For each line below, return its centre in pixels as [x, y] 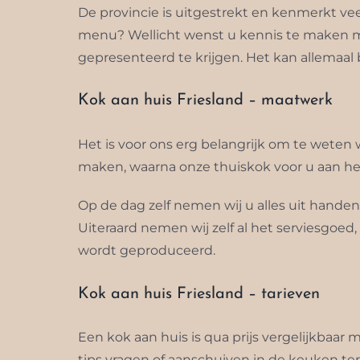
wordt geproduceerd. [146, 250]
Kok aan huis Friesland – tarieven [198, 294]
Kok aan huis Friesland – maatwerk [205, 101]
